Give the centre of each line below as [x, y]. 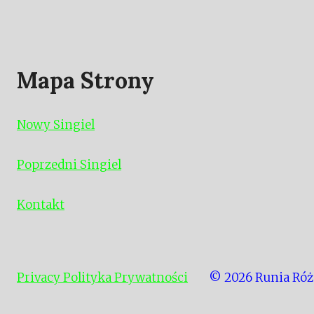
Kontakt [41, 205]
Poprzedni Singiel [69, 165]
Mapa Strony [86, 80]
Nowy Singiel [56, 125]
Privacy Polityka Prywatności [102, 278]
